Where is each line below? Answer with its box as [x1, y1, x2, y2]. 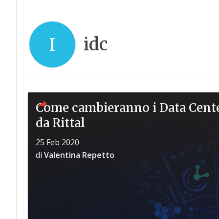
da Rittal [35, 115, 85, 131]
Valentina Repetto [44, 150, 114, 160]
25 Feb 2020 [35, 137, 79, 148]
